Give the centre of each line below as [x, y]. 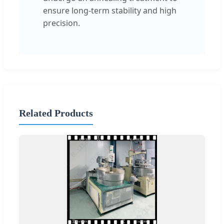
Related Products [56, 113]
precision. [61, 23]
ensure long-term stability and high [110, 10]
